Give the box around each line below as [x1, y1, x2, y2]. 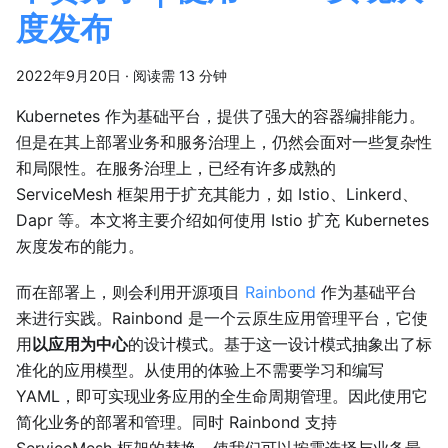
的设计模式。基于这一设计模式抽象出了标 [128, 334, 432, 355]
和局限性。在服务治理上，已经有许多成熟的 [16, 158, 336, 179]
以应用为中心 [32, 334, 128, 355]
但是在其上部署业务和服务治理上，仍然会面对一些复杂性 [16, 132, 432, 153]
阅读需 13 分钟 [133, 67, 227, 85]
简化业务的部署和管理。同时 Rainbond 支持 [16, 412, 337, 433]
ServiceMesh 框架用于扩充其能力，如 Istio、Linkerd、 [16, 184, 418, 205]
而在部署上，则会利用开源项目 [16, 282, 245, 303]
